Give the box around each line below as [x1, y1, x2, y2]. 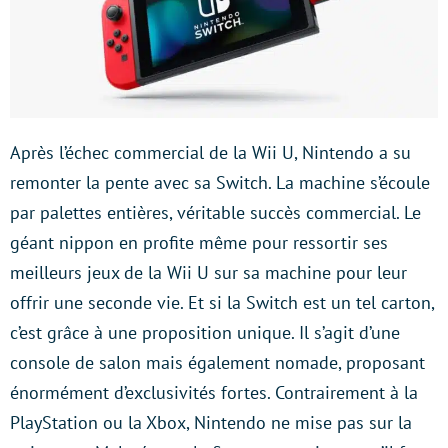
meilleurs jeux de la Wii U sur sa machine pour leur [10, 260, 407, 284]
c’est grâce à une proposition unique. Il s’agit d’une [10, 320, 400, 344]
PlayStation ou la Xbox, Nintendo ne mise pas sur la [10, 410, 412, 434]
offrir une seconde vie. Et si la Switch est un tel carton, [10, 290, 434, 314]
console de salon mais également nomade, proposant [10, 350, 425, 374]
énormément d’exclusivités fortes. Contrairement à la [10, 380, 418, 404]
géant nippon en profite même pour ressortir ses [10, 230, 388, 254]
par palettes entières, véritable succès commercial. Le [10, 200, 421, 224]
